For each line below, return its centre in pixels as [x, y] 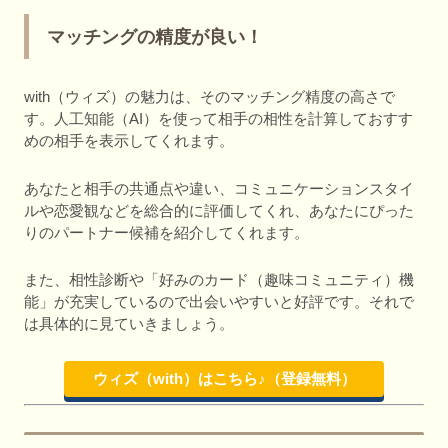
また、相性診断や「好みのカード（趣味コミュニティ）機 [219, 280]
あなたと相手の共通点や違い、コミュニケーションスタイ [219, 188]
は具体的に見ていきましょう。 [129, 324]
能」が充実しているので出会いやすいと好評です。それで [219, 302]
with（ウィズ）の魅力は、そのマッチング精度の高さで [209, 97]
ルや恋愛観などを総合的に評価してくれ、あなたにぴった [219, 210]
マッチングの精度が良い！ [155, 37]
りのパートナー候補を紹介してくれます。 [166, 232]
